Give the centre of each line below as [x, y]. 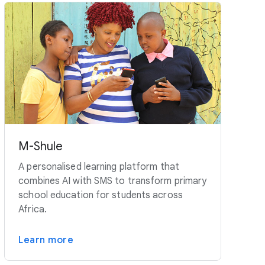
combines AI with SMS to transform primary [113, 181]
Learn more [46, 240]
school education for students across [101, 195]
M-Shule [41, 146]
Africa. [33, 209]
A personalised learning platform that [99, 167]
